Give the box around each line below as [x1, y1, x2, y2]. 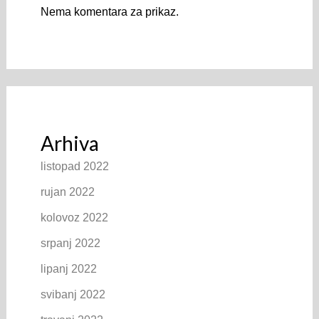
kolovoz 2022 [40, 211, 108, 224]
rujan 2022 [40, 185, 95, 198]
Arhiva [40, 130, 99, 155]
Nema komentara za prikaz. [40, 5, 179, 18]
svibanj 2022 [40, 288, 105, 300]
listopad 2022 [40, 159, 109, 172]
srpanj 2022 [40, 236, 100, 249]
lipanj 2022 [40, 262, 97, 275]
